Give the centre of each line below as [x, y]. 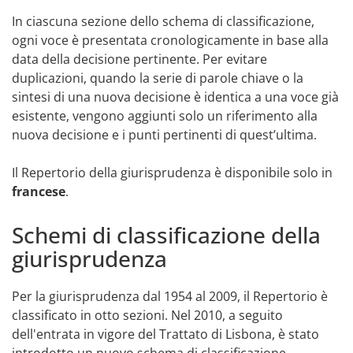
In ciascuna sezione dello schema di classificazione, [163, 21]
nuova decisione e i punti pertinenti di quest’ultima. [164, 134]
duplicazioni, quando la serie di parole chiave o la [158, 78]
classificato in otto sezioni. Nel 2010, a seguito [147, 315]
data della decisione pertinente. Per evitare [139, 59]
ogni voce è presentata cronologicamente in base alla [170, 40]
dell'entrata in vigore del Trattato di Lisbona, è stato [165, 334]
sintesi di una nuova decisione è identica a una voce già [175, 97]
